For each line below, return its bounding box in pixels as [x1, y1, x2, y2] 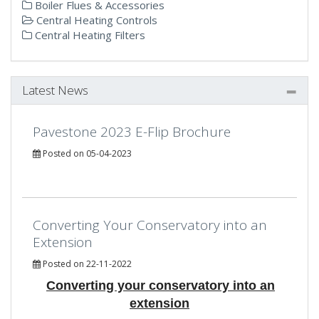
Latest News [22, 82, 88, 98]
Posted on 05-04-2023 [41, 147, 132, 159]
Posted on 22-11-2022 [41, 257, 132, 270]
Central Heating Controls [33, 12, 157, 27]
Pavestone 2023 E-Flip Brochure [33, 122, 231, 141]
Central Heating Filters [32, 27, 145, 42]
